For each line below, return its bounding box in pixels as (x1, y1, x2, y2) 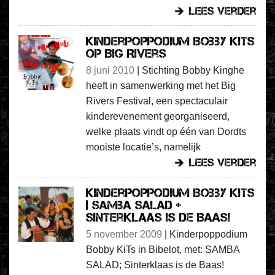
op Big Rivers (86, 46, 166, 60)
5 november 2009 (86, 228, 162, 239)
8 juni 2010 (86, 64, 134, 76)
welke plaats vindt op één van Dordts (86, 126, 246, 137)
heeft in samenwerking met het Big (86, 80, 236, 91)
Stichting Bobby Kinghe (142, 64, 244, 76)
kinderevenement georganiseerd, (86, 110, 230, 122)
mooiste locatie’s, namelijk (86, 141, 201, 152)
